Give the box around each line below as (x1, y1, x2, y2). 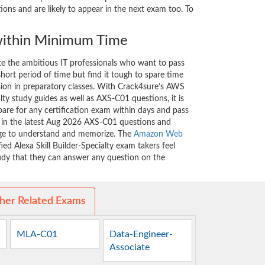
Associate (109, 243, 150, 253)
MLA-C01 (17, 230, 58, 240)
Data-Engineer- (109, 230, 173, 240)
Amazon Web (134, 130, 183, 139)
